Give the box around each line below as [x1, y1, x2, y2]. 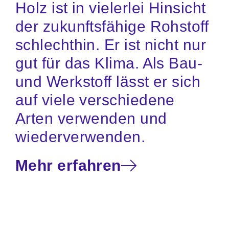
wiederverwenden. [15, 128, 146, 146]
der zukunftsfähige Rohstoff [15, 18, 209, 35]
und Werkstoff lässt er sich [15, 73, 201, 90]
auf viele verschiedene [15, 91, 175, 109]
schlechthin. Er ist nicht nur [15, 36, 207, 54]
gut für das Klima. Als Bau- [15, 55, 203, 72]
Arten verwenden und [15, 110, 167, 127]
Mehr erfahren [15, 157, 121, 174]
